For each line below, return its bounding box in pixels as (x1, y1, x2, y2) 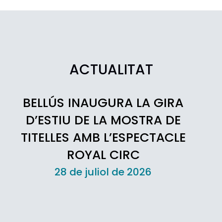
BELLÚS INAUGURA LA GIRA (23, 94, 184, 111)
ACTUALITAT (69, 59, 153, 79)
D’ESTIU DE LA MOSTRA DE (25, 111, 181, 129)
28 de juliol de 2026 (55, 165, 152, 179)
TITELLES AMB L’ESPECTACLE (20, 128, 186, 146)
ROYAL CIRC (66, 146, 140, 164)
